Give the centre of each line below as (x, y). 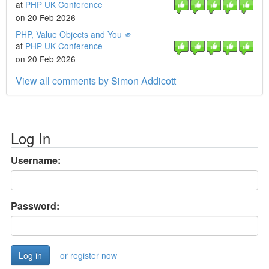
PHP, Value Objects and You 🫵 (74, 34)
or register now (89, 255)
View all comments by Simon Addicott (96, 81)
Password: (35, 206)
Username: (36, 160)
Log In (31, 138)
